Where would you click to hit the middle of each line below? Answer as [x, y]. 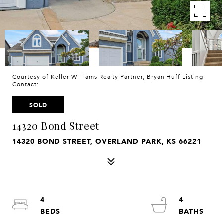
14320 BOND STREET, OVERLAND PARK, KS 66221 [107, 141]
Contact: [28, 84]
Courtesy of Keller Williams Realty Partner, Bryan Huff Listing [108, 77]
